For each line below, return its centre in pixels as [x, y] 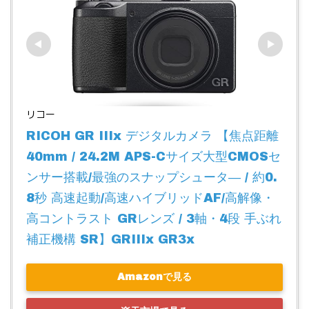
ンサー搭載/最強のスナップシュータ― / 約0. [152, 177]
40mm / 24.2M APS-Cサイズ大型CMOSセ [153, 156]
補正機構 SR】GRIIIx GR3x [110, 239]
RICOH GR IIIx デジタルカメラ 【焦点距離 [152, 136]
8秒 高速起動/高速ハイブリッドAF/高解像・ [150, 198]
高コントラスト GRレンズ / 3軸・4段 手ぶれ [154, 218]
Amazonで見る [154, 277]
